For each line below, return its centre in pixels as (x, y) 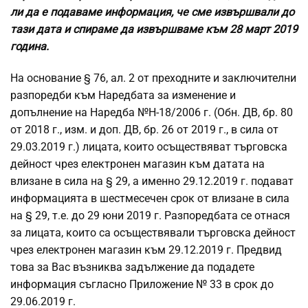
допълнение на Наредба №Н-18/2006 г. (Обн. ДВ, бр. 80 (152, 113)
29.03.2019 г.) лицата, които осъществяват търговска (149, 147)
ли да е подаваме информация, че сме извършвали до (152, 12)
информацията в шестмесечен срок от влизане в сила (150, 199)
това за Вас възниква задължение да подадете (132, 267)
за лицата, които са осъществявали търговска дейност (153, 233)
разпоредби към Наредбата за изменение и (123, 96)
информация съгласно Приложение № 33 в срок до (142, 285)
